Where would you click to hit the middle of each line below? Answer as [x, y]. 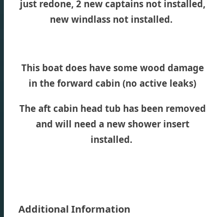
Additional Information [74, 209]
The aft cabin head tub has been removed [112, 108]
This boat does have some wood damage [112, 67]
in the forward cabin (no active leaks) [112, 83]
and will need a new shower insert [112, 124]
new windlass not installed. [112, 19]
